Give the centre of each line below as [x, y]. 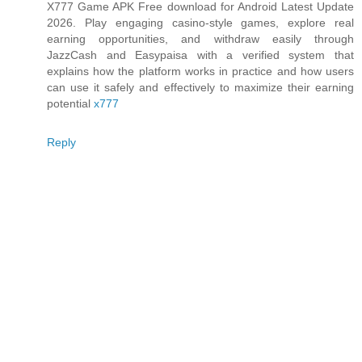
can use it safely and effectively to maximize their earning [200, 87]
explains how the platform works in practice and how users [200, 71]
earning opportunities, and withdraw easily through [200, 38]
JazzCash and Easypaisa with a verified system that [200, 55]
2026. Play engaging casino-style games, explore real [200, 22]
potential [70, 103]
